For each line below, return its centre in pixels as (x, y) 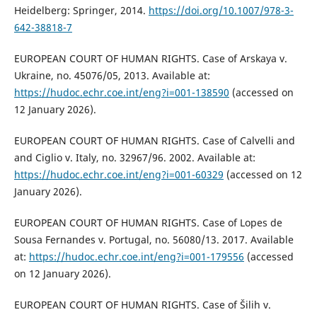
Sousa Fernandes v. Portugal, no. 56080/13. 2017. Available (154, 240)
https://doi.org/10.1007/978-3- (221, 11)
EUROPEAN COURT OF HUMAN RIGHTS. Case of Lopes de (148, 223)
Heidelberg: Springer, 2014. (81, 11)
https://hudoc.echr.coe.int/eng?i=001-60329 (119, 175)
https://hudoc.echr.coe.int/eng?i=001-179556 (136, 257)
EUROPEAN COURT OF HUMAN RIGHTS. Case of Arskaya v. (150, 59)
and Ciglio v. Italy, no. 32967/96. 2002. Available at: (134, 158)
